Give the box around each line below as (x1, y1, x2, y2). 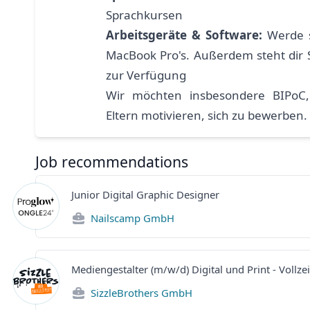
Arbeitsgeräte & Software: (106, 26, 262, 43)
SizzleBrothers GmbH (90, 285, 192, 300)
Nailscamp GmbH (90, 210, 174, 225)
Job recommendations (35, 152, 188, 172)
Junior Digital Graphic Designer (71, 187, 219, 201)
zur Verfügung (106, 66, 186, 83)
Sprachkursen (106, 6, 183, 23)
